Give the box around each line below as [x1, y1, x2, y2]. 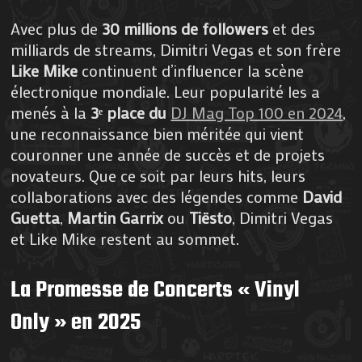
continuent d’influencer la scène [78, 59, 305, 81]
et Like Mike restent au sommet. [11, 227, 240, 249]
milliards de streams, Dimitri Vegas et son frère [11, 38, 342, 60]
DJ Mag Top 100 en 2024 [170, 101, 343, 123]
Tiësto [189, 206, 233, 228]
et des [268, 17, 316, 39]
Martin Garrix [67, 206, 164, 228]
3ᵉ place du [90, 101, 171, 123]
